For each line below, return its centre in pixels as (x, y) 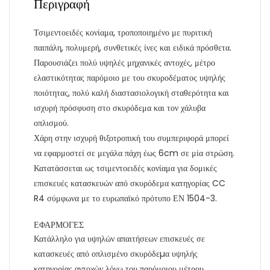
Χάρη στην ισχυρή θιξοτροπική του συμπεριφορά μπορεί (131, 138)
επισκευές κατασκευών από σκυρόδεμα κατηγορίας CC (130, 184)
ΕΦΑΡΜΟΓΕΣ (59, 225)
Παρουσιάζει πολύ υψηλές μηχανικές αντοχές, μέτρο (124, 63)
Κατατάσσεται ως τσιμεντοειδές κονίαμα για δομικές (125, 168)
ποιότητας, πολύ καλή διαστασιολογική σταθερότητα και (131, 93)
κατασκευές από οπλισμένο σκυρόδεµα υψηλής (116, 254)
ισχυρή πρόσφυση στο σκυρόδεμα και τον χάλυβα (120, 108)
